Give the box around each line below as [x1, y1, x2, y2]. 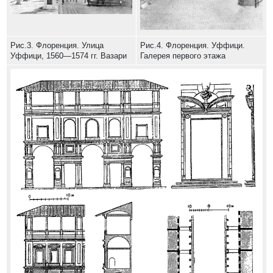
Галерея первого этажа [140, 51, 225, 61]
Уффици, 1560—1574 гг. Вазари [10, 51, 127, 61]
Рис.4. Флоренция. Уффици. [140, 41, 245, 51]
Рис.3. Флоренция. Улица [10, 41, 104, 51]
